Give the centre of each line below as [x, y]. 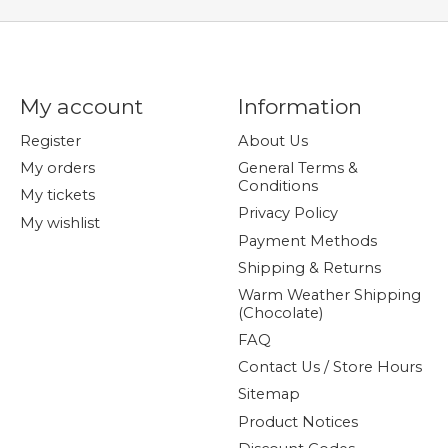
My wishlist [59, 222]
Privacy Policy [287, 213]
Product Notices [297, 421]
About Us [272, 141]
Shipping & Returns [309, 267]
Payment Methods [307, 240]
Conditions [277, 186]
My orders [57, 168]
